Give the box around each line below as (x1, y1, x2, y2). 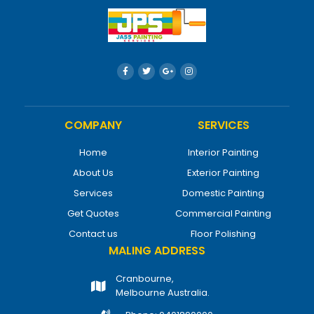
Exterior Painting (187, 165, 259, 179)
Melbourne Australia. (116, 285, 210, 299)
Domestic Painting (182, 186, 264, 200)
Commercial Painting (175, 206, 271, 220)
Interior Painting (188, 145, 259, 159)
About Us (73, 165, 114, 179)
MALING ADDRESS (109, 242, 205, 259)
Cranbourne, (116, 271, 174, 285)
